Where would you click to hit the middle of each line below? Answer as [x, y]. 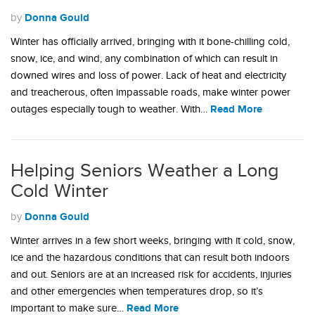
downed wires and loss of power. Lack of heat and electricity [148, 76]
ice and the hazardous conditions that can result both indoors [150, 258]
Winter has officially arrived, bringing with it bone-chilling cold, [150, 42]
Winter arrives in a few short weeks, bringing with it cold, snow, [153, 241]
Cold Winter [59, 191]
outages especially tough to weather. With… [110, 109]
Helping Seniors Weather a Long [145, 171]
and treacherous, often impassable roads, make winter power [150, 92]
